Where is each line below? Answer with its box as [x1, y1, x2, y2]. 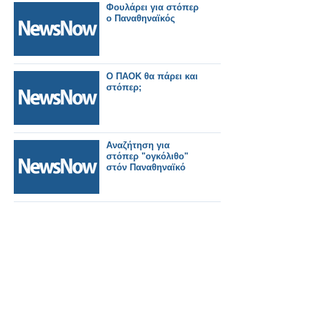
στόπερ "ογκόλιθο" [106, 151, 188, 161]
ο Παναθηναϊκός [106, 13, 175, 23]
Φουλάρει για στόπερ [106, 2, 199, 12]
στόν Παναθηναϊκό [106, 162, 186, 172]
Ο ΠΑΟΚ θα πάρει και [106, 71, 198, 81]
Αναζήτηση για [106, 140, 170, 150]
